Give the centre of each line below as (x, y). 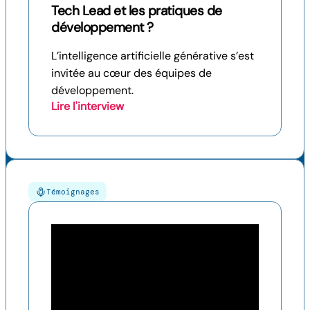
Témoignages (73, 191)
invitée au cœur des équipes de (131, 73)
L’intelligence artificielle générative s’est (153, 55)
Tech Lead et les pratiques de (137, 10)
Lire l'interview (88, 106)
